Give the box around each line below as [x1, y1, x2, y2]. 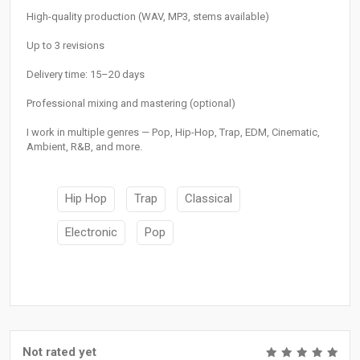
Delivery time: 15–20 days [27, 68, 145, 81]
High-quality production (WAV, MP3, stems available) [27, 10, 269, 23]
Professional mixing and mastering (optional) [27, 97, 235, 110]
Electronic [65, 224, 117, 239]
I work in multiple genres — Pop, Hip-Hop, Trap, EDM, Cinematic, [27, 126, 320, 139]
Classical [185, 191, 232, 207]
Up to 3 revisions [27, 39, 104, 52]
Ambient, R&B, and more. [27, 141, 142, 153]
